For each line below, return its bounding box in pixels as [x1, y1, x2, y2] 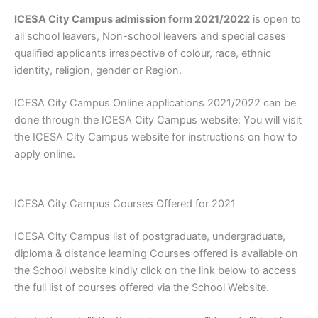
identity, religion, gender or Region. [14, 63, 182, 77]
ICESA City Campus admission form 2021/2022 [14, 12, 250, 26]
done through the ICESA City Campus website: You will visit [14, 113, 302, 126]
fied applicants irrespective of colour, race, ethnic [36, 46, 271, 60]
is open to [250, 12, 301, 26]
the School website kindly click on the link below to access [14, 264, 297, 278]
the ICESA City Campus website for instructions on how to [14, 130, 297, 143]
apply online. [14, 147, 75, 160]
